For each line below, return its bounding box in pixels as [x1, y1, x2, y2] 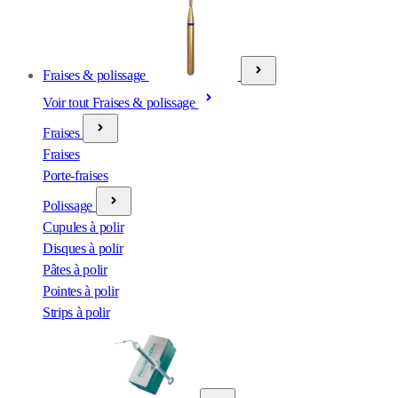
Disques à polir [43, 241, 123, 256]
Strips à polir [43, 305, 110, 320]
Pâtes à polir [43, 262, 107, 277]
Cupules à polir [43, 219, 124, 235]
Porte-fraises [43, 168, 108, 183]
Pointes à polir [43, 283, 119, 298]
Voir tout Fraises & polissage [43, 95, 199, 110]
